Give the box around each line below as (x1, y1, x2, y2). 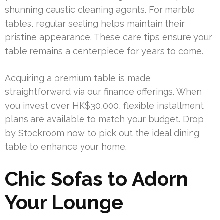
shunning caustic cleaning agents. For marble (5, 4, 195, 15)
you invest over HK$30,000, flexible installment (5, 100, 204, 111)
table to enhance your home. (5, 141, 127, 152)
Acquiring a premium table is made (5, 73, 151, 83)
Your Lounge (5, 191, 123, 214)
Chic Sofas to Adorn (5, 167, 188, 191)
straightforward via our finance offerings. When (5, 86, 202, 97)
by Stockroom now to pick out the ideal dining (5, 128, 199, 138)
